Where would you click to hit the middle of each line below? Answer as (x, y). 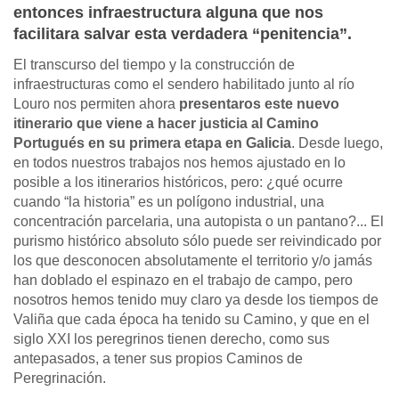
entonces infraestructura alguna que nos (168, 13)
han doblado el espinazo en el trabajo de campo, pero (183, 281)
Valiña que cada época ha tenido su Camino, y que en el (191, 320)
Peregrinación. (60, 379)
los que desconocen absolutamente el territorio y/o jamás (193, 261)
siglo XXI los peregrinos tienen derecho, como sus (171, 339)
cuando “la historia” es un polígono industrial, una (169, 202)
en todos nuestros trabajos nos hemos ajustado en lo (179, 163)
